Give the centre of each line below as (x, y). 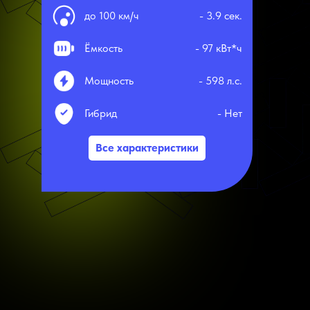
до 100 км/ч (112, 16)
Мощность (109, 81)
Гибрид (101, 113)
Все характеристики (147, 148)
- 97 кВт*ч (219, 48)
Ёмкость (104, 48)
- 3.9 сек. (221, 16)
